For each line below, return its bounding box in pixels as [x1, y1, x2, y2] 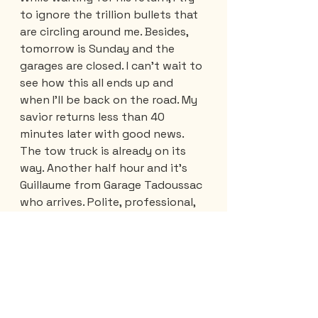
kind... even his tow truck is [20, 211, 170, 226]
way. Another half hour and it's [20, 160, 190, 175]
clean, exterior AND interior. [20, 245, 168, 261]
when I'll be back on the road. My [20, 92, 200, 107]
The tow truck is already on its [20, 143, 189, 158]
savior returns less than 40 [20, 109, 168, 124]
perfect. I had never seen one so [20, 228, 197, 243]
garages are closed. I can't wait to [20, 57, 205, 73]
